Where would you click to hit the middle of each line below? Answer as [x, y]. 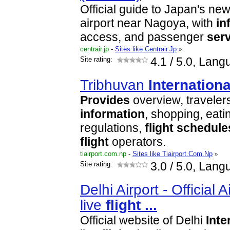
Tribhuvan [114, 85]
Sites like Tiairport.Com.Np [172, 154]
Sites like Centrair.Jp [146, 49]
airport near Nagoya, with [148, 23]
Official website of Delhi [143, 221]
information [112, 114]
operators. [137, 142]
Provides [105, 100]
